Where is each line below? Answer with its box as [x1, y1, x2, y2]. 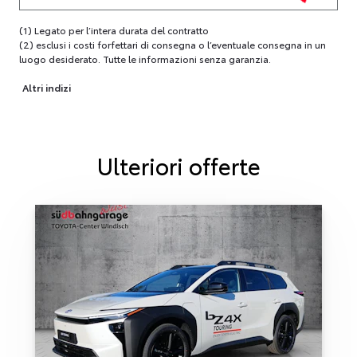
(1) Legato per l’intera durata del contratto [19, 23, 209, 37]
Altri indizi [22, 80, 71, 95]
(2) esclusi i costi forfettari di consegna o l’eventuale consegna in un [19, 37, 326, 52]
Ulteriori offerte [96, 149, 261, 182]
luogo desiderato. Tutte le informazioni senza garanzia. [19, 52, 271, 66]
